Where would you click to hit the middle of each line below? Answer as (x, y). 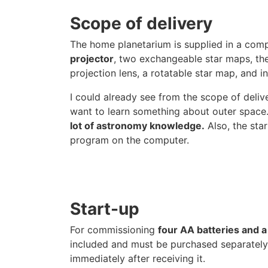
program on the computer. (130, 140)
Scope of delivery (141, 23)
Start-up (105, 209)
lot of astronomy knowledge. (137, 126)
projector (92, 59)
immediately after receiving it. (138, 258)
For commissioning (114, 230)
